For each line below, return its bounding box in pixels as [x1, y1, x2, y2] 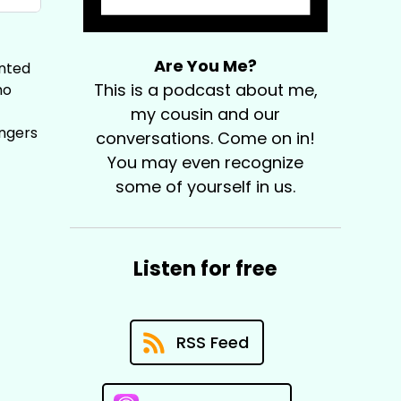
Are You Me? [154, 55, 258, 78]
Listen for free [133, 254, 278, 284]
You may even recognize [107, 151, 304, 175]
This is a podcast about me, [93, 79, 318, 102]
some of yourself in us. [115, 175, 296, 199]
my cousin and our [131, 103, 281, 126]
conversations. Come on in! [96, 127, 316, 150]
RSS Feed [175, 331, 249, 354]
